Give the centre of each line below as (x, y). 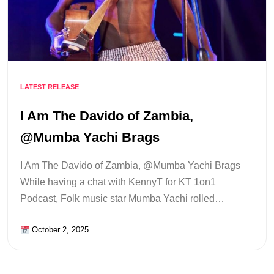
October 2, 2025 (59, 230)
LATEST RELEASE (50, 87)
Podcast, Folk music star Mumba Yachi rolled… (122, 199)
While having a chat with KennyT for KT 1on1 (118, 182)
